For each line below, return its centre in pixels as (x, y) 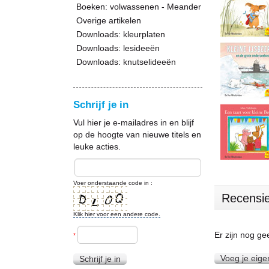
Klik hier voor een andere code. (117, 214)
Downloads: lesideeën (118, 48)
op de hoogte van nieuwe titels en (137, 134)
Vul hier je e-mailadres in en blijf (134, 122)
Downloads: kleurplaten (121, 34)
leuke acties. (97, 147)
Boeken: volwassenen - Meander (139, 7)
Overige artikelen (109, 20)
